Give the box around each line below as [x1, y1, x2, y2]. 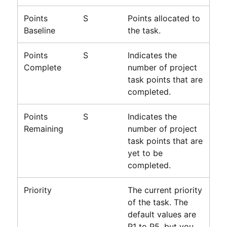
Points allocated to [127, 13, 200, 23]
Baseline [23, 25, 55, 35]
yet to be [127, 147, 163, 158]
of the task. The [127, 197, 188, 207]
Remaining [23, 123, 63, 134]
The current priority [127, 184, 202, 195]
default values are [127, 209, 196, 219]
